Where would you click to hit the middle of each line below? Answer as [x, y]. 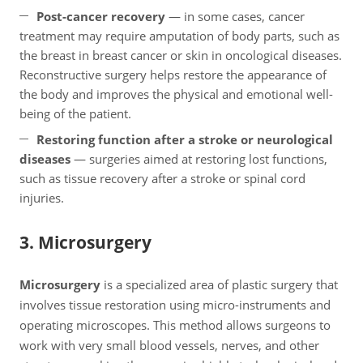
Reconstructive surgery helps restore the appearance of [173, 75]
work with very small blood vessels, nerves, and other [169, 346]
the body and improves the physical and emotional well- [176, 94]
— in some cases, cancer [235, 17]
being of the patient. [75, 114]
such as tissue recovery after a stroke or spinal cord [162, 179]
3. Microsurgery [85, 243]
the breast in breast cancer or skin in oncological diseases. [181, 56]
